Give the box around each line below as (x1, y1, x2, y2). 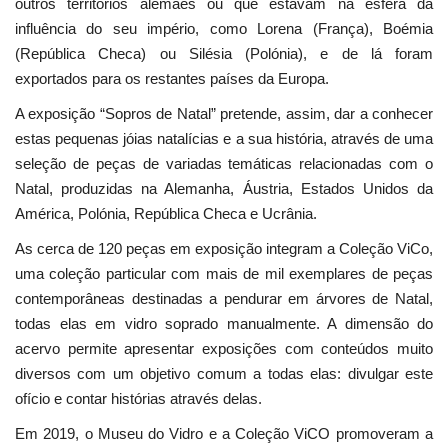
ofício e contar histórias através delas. (15, 390, 262, 408)
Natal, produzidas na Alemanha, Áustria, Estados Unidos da (15, 180, 433, 198)
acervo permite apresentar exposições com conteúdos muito (15, 340, 433, 358)
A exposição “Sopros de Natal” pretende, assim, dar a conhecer (15, 105, 433, 123)
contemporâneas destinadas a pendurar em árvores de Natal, (15, 290, 433, 308)
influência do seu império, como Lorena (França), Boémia (15, 20, 433, 38)
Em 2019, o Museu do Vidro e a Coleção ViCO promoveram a (15, 425, 433, 443)
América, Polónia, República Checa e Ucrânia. (15, 205, 317, 223)
